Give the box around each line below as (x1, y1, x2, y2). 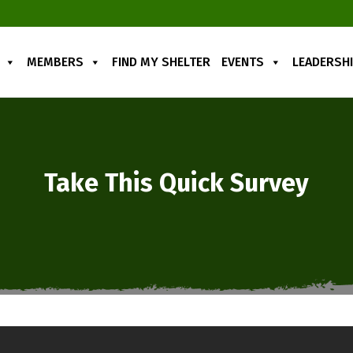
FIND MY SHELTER (112, 54, 210, 69)
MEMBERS (27, 54, 84, 69)
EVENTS (221, 54, 264, 69)
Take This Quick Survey (44, 168, 309, 198)
